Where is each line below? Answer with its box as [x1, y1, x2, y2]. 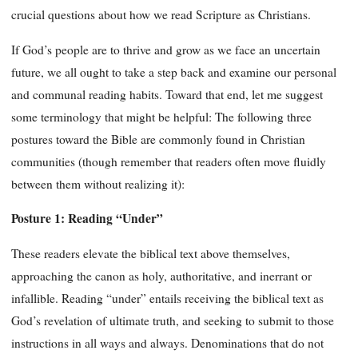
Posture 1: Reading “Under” [11, 209, 163, 228]
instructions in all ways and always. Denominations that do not [11, 334, 324, 351]
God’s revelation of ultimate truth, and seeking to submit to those [11, 312, 334, 328]
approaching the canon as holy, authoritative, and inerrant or [11, 267, 312, 284]
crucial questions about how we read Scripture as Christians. [11, 6, 311, 23]
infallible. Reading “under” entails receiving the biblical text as [11, 289, 324, 306]
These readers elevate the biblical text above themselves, [11, 245, 290, 261]
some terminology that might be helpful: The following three [11, 108, 312, 125]
